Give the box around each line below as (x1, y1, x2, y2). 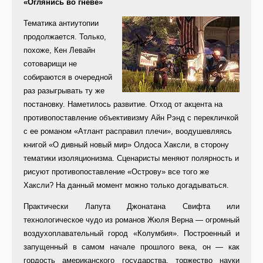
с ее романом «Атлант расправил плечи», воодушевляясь (23, 127, 232, 136)
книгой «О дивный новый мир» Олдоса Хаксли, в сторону (23, 140, 229, 150)
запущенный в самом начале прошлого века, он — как (23, 242, 240, 252)
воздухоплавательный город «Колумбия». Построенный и (23, 229, 240, 238)
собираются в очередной (23, 73, 112, 82)
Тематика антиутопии (23, 19, 99, 28)
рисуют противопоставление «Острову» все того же (23, 167, 209, 177)
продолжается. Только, (23, 32, 106, 42)
